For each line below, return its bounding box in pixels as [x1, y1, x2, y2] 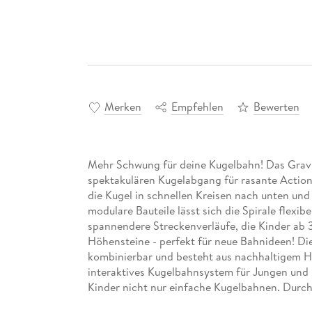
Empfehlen [171, 99, 224, 115]
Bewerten [253, 99, 299, 115]
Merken [104, 99, 141, 115]
